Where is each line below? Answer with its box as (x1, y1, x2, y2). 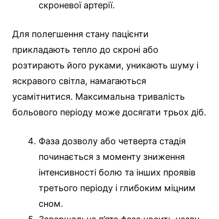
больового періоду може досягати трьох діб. (12, 107, 206, 118)
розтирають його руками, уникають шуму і (12, 60, 198, 71)
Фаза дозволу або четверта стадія (39, 136, 186, 147)
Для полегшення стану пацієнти (12, 29, 149, 40)
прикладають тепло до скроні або (12, 44, 158, 55)
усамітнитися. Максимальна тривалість (12, 91, 185, 102)
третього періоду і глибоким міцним (39, 183, 196, 194)
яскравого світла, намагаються (12, 76, 146, 87)
